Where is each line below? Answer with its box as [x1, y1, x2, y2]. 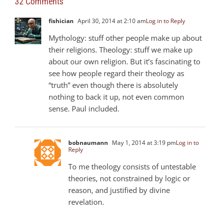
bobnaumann [68, 138, 108, 147]
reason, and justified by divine [68, 185, 170, 195]
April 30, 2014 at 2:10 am [76, 16, 146, 25]
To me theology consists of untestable [68, 161, 196, 171]
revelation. [68, 196, 104, 207]
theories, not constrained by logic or [68, 173, 190, 183]
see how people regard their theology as [49, 68, 184, 78]
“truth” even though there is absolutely [49, 80, 178, 90]
